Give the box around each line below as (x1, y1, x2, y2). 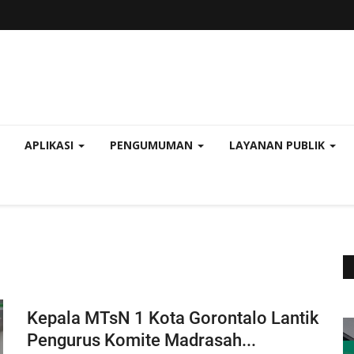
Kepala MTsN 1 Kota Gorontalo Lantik (26, 308, 318, 328)
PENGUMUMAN (110, 137, 196, 153)
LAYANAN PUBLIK (229, 137, 328, 153)
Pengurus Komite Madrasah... (26, 330, 256, 350)
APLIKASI (24, 137, 77, 153)
